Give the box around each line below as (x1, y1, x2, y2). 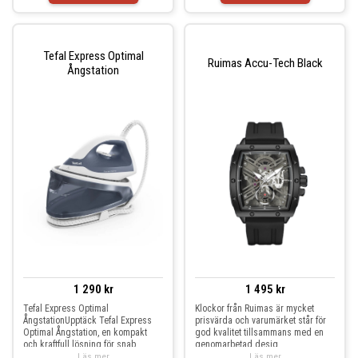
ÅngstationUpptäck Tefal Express (23, 315, 152, 326)
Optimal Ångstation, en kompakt (23, 327, 147, 338)
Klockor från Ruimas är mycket (195, 303, 314, 314)
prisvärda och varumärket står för (195, 315, 326, 326)
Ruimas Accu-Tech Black (207, 55, 323, 70)
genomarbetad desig (195, 339, 278, 350)
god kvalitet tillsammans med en (195, 327, 324, 338)
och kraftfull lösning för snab (23, 339, 136, 350)
